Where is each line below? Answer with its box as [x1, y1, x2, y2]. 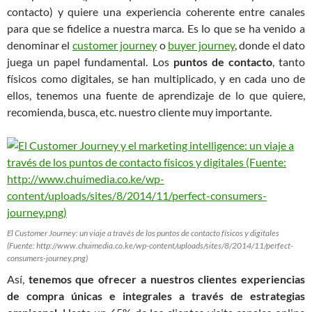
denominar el [7, 38, 72, 52]
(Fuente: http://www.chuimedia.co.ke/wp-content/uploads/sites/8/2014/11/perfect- [7, 240, 293, 251]
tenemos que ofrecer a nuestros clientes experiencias [28, 272, 306, 286]
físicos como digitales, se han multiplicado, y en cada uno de [7, 72, 305, 85]
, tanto [272, 55, 305, 68]
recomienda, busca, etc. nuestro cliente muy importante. [7, 105, 272, 118]
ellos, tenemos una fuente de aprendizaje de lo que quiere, [7, 88, 305, 102]
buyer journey [168, 38, 235, 52]
